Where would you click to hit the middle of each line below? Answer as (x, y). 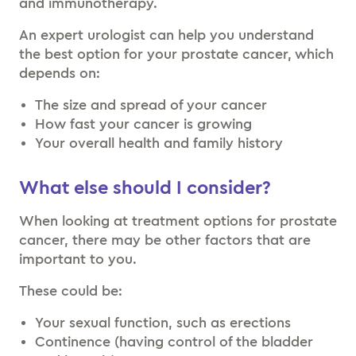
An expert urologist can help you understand (166, 35)
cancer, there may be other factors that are (165, 240)
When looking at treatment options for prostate (178, 221)
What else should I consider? (150, 188)
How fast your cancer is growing (145, 124)
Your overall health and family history (159, 143)
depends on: (60, 73)
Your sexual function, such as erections (165, 323)
